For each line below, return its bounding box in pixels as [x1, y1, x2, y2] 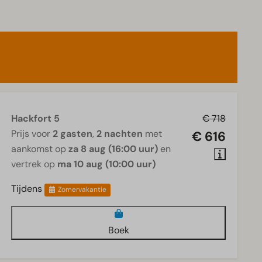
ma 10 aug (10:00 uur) [57, 158, 156, 171]
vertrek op [11, 158, 58, 171]
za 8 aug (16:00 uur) [68, 143, 158, 156]
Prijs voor [11, 127, 53, 140]
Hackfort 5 [11, 112, 60, 125]
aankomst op [11, 143, 69, 156]
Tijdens [11, 182, 45, 195]
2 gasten [53, 127, 93, 140]
